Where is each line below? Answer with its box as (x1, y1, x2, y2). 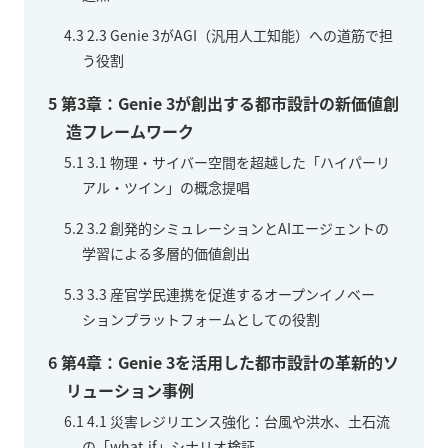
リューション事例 (66, 377, 194, 402)
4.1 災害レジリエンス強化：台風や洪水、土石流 (84, 410, 390, 431)
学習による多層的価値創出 (82, 242, 250, 263)
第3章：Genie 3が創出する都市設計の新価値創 (57, 90, 399, 115)
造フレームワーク (66, 118, 194, 143)
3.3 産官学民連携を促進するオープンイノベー (84, 283, 375, 304)
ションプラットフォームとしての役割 (82, 308, 320, 329)
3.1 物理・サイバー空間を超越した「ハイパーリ (84, 151, 390, 172)
